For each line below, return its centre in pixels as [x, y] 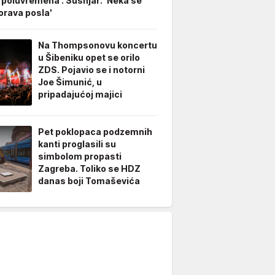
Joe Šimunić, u [70, 82]
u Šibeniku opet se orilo [89, 57]
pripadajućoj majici [80, 94]
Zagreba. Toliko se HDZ [89, 168]
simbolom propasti [80, 156]
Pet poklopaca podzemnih [95, 132]
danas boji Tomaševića [89, 181]
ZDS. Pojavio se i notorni [91, 70]
